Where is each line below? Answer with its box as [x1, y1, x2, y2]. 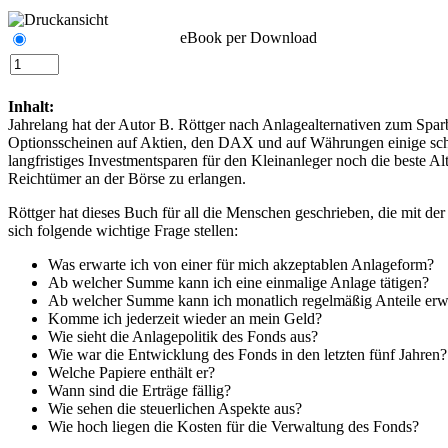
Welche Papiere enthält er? [48, 363, 215, 381]
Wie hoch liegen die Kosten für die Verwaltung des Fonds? [48, 417, 419, 435]
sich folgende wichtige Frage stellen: [8, 221, 238, 239]
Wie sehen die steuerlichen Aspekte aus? [48, 399, 302, 417]
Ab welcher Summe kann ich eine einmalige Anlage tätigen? [48, 273, 429, 291]
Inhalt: [8, 97, 54, 115]
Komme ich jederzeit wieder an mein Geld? [48, 309, 322, 327]
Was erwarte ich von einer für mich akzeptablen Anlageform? [48, 255, 434, 273]
